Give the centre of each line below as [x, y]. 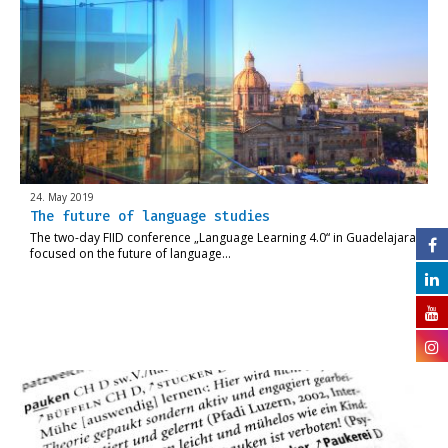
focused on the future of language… [130, 254]
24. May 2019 [62, 197]
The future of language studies [150, 217]
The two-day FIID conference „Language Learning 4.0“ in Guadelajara [223, 238]
